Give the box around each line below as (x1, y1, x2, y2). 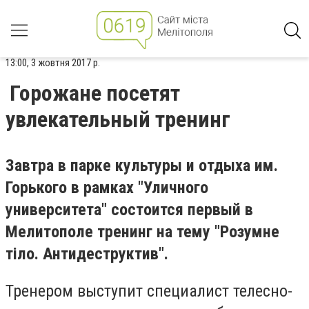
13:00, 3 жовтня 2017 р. (6, 57, 100, 69)
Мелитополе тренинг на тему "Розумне (6, 222, 279, 241)
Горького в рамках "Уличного (6, 178, 208, 197)
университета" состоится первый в (6, 200, 253, 219)
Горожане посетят (10, 80, 180, 106)
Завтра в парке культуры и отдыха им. (6, 156, 278, 175)
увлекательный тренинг (6, 106, 230, 132)
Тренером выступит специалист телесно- (6, 281, 292, 301)
